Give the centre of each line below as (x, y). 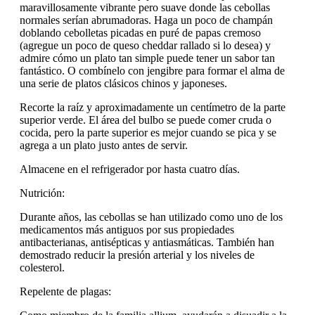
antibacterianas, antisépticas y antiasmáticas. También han (147, 243)
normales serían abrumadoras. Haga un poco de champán (146, 20)
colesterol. (42, 268)
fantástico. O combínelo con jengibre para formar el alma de (152, 71)
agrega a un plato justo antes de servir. (104, 146)
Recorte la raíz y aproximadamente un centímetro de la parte (153, 108)
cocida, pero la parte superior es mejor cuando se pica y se (148, 133)
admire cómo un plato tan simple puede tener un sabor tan (147, 58)
